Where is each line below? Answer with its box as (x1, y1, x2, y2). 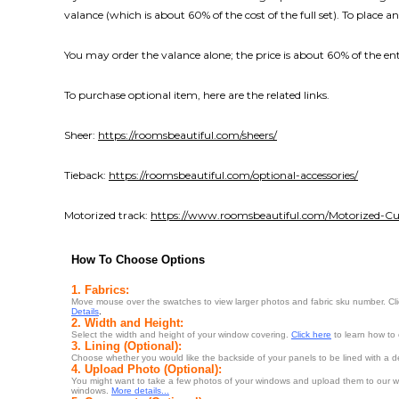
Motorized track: (64, 208, 151, 223)
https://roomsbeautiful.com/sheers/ (98, 128, 277, 142)
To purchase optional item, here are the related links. (64, 88, 330, 102)
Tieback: (64, 168, 109, 183)
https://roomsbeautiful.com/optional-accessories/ (109, 168, 358, 183)
